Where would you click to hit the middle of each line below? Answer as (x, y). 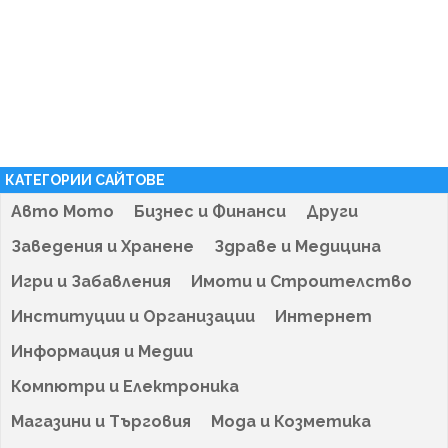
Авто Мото (62, 211)
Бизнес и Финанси (210, 211)
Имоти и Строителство (301, 281)
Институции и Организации (133, 316)
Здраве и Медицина (297, 246)
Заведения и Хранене (102, 246)
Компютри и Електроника (125, 386)
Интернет (323, 316)
